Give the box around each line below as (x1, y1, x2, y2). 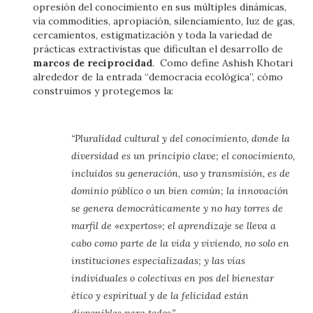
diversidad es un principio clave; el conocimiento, (71, 149, 296, 162)
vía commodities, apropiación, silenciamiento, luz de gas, (33, 15, 296, 27)
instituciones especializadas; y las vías (71, 254, 246, 267)
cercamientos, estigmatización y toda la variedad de (33, 29, 273, 41)
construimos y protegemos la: (33, 85, 174, 97)
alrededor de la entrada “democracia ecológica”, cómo (33, 71, 284, 83)
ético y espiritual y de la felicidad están (71, 289, 249, 302)
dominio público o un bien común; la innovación (71, 184, 289, 197)
